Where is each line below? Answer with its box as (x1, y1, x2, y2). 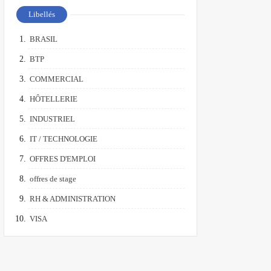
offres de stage (30, 174, 76, 183)
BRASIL (30, 34, 57, 44)
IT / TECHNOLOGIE (30, 134, 97, 143)
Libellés (28, 10, 55, 19)
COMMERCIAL (30, 74, 83, 83)
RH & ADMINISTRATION (30, 194, 116, 203)
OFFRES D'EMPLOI (30, 154, 96, 163)
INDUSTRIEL (30, 114, 75, 123)
